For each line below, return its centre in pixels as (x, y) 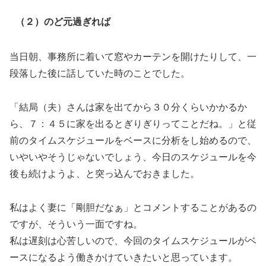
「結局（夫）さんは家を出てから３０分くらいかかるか (128, 107)
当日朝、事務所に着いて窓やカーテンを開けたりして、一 (133, 56)
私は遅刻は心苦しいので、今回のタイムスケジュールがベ (133, 240)
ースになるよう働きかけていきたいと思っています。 (123, 257)
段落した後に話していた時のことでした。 (100, 73)
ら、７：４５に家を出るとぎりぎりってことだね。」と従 (133, 123)
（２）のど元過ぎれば (63, 21)
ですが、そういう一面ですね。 (76, 224)
